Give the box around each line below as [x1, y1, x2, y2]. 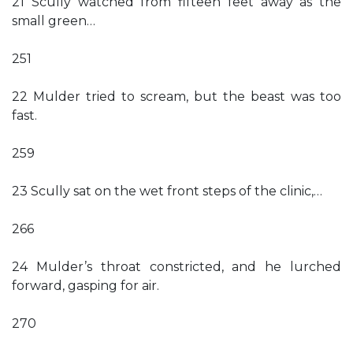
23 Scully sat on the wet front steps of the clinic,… [12, 184, 322, 199]
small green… [12, 13, 95, 28]
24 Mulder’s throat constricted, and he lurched [12, 259, 341, 274]
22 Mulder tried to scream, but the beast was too [12, 89, 341, 104]
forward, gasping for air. [12, 278, 159, 293]
